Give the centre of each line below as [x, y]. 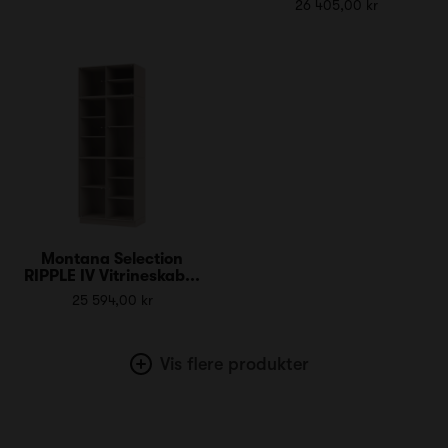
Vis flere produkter [234, 363]
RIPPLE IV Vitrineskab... [112, 275]
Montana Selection [112, 258]
